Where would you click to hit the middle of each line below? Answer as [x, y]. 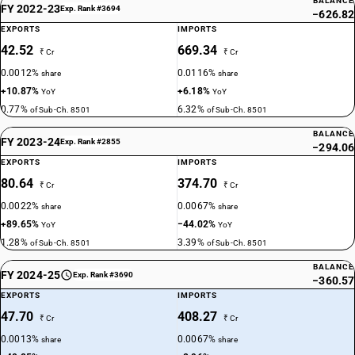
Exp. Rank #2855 [90, 141]
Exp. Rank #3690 [103, 275]
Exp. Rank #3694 [90, 8]
